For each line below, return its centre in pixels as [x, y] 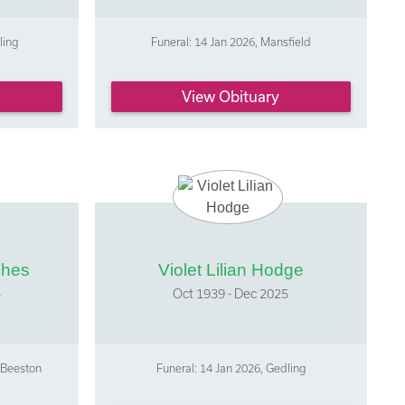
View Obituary [231, 96]
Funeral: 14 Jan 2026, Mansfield [231, 42]
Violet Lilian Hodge [231, 269]
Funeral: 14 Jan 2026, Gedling [231, 367]
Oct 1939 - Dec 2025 [231, 293]
